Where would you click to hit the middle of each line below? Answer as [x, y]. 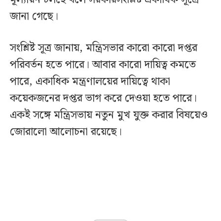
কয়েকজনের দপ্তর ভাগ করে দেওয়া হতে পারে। [103, 98]
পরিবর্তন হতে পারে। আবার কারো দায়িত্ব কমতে [103, 65]
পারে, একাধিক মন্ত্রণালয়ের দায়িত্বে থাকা [90, 81]
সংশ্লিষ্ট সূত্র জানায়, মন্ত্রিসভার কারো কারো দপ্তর [104, 48]
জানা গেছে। [34, 16]
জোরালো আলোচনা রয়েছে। [66, 132]
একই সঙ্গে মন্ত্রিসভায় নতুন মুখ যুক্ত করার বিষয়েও [109, 115]
